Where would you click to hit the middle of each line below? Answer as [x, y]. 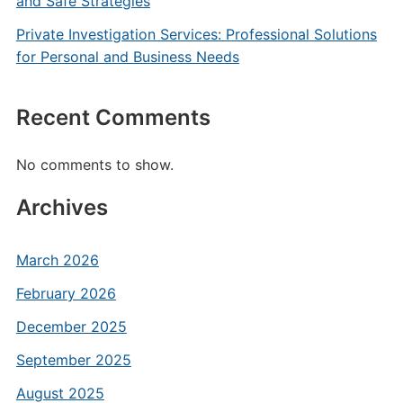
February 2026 [66, 293]
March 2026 [57, 260]
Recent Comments [113, 117]
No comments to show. [94, 165]
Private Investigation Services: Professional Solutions [196, 34]
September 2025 [73, 360]
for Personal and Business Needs [127, 57]
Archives [62, 207]
